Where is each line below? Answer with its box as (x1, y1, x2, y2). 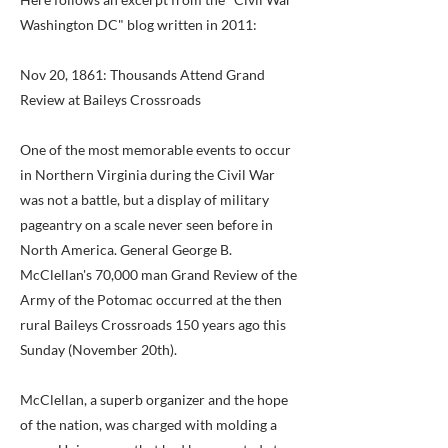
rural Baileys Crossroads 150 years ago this (20, 316, 286, 333)
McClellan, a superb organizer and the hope (20, 391, 288, 408)
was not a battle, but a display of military (20, 191, 269, 208)
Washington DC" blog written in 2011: (20, 16, 257, 33)
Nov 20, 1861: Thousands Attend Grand (20, 66, 265, 83)
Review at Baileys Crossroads (20, 91, 201, 108)
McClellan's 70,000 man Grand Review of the (20, 266, 297, 283)
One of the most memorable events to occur (20, 141, 291, 158)
